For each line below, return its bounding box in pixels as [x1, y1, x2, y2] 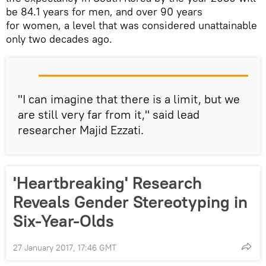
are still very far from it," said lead [18, 106, 199, 122]
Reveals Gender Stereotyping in [13, 191, 248, 213]
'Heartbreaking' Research [13, 172, 202, 194]
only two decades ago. [6, 31, 112, 46]
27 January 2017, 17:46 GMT [13, 242, 116, 253]
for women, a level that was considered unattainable [6, 18, 257, 32]
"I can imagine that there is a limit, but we [18, 91, 240, 106]
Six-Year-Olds [13, 210, 114, 232]
